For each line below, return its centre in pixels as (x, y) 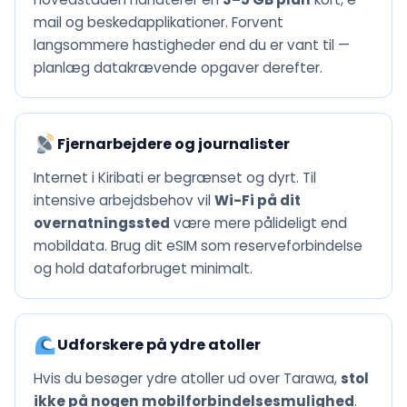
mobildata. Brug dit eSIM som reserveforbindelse (198, 246)
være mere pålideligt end (258, 223)
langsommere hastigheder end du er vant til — (192, 45)
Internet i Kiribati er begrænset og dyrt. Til (175, 178)
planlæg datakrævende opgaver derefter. (178, 68)
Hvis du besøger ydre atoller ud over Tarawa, (187, 379)
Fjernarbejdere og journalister (173, 144)
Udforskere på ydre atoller (159, 345)
